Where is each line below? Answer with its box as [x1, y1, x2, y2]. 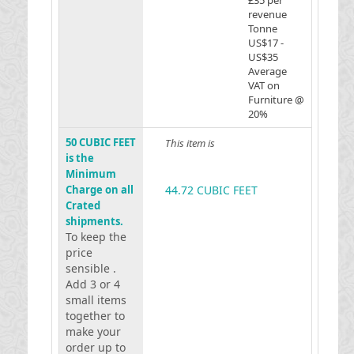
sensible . [65, 261, 116, 276]
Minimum [65, 167, 116, 181]
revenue [247, 7, 287, 21]
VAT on [247, 78, 280, 92]
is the [65, 151, 94, 165]
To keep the [65, 229, 126, 244]
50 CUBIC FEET [65, 135, 136, 149]
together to [65, 308, 125, 323]
